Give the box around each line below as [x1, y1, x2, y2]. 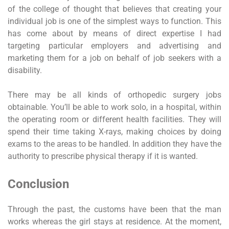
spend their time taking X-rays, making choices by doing [8, 126, 221, 136]
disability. [8, 65, 42, 75]
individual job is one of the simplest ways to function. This [8, 16, 221, 26]
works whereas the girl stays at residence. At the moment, [8, 216, 221, 226]
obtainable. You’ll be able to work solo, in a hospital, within [8, 102, 221, 112]
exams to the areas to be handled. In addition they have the [8, 139, 221, 149]
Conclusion [8, 176, 69, 191]
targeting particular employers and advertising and [8, 40, 221, 51]
